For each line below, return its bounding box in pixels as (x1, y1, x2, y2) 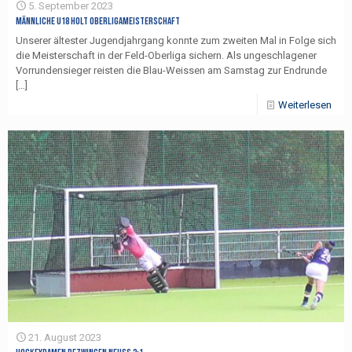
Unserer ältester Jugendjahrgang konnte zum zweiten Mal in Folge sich (16, 35, 336, 47)
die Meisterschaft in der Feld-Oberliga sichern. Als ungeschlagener (16, 49, 317, 62)
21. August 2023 (28, 332, 101, 344)
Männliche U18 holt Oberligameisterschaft (16, 15, 180, 28)
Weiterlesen (278, 99, 332, 112)
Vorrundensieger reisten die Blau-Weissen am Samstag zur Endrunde (16, 64, 327, 77)
